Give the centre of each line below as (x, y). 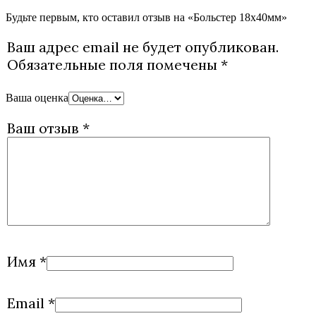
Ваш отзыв (45, 128)
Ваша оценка (37, 98)
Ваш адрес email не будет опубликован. (143, 47)
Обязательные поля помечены (114, 65)
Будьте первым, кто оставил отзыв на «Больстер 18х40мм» (146, 17)
